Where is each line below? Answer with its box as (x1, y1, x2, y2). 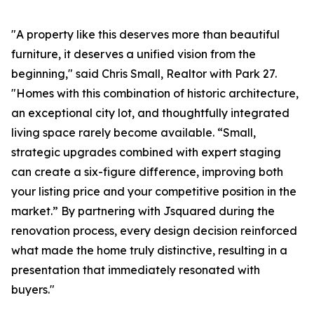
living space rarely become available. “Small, (11, 125, 256, 140)
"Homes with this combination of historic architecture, (11, 86, 299, 101)
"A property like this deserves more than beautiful (11, 27, 280, 42)
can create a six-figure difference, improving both (11, 165, 283, 179)
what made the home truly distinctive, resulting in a (11, 243, 287, 258)
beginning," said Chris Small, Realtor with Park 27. (11, 67, 277, 81)
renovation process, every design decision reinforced (11, 224, 297, 238)
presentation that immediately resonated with (11, 263, 260, 278)
